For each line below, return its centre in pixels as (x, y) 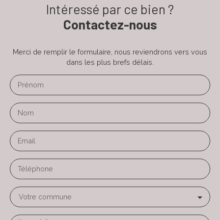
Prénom (31, 84)
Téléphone (35, 168)
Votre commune (45, 196)
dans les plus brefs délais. (110, 62)
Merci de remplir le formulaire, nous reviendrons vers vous (110, 52)
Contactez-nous (110, 24)
